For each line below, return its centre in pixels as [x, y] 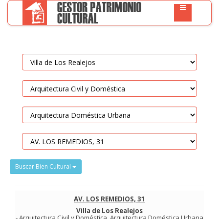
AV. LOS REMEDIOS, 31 [109, 199]
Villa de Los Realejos [109, 211]
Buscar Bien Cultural [44, 166]
